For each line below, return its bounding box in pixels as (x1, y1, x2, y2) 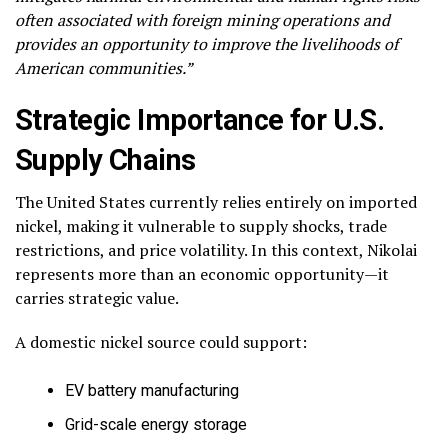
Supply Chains (15, 142, 196, 177)
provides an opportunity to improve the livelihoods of (15, 32, 398, 55)
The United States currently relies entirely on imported (15, 190, 417, 213)
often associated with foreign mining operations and (15, 8, 390, 31)
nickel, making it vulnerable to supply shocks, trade (15, 214, 387, 237)
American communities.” (15, 56, 193, 79)
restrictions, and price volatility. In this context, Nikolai (15, 238, 417, 261)
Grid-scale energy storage (65, 414, 247, 434)
